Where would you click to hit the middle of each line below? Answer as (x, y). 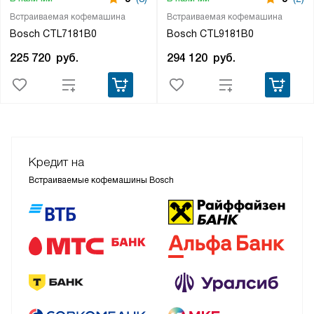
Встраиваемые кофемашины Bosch (101, 180)
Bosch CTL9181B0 (210, 33)
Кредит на (56, 162)
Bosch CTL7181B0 (53, 33)
